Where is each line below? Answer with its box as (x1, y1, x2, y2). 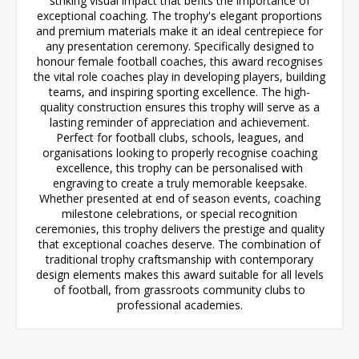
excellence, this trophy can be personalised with (56, 159, 303, 175)
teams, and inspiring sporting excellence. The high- (49, 83, 310, 99)
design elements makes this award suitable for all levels (35, 266, 324, 282)
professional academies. (116, 296, 243, 313)
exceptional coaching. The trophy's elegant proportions (37, 7, 322, 23)
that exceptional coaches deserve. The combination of (38, 236, 321, 252)
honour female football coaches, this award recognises (36, 53, 323, 69)
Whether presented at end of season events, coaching (38, 190, 321, 206)
